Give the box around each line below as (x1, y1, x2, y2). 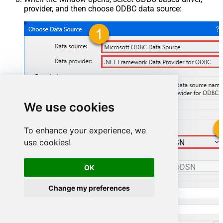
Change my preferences (48, 184, 130, 192)
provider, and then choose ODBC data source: (24, 3, 182, 13)
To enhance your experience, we (24, 125, 146, 135)
